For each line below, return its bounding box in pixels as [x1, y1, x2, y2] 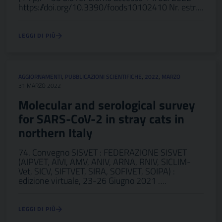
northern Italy [18, 123, 93, 142]
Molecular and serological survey [18, 96, 195, 114]
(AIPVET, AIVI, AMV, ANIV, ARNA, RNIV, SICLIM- [18, 155, 191, 168]
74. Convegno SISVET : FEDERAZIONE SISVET [18, 146, 187, 159]
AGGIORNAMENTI [18, 72, 62, 81]
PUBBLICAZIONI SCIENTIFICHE [65, 72, 142, 81]
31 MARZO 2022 [18, 81, 61, 90]
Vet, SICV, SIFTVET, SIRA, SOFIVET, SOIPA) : [18, 165, 175, 178]
